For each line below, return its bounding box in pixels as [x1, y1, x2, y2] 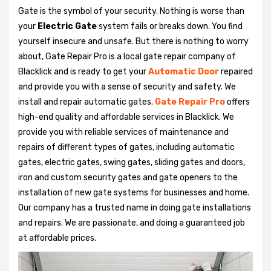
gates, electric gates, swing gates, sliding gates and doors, [18, 157, 245, 168]
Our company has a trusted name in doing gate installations [18, 202, 251, 213]
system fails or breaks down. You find [97, 21, 243, 31]
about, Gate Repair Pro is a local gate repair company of [18, 51, 236, 62]
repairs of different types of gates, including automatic [18, 142, 235, 152]
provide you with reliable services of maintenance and [18, 126, 229, 137]
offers [227, 96, 250, 107]
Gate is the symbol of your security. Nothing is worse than [18, 5, 244, 16]
